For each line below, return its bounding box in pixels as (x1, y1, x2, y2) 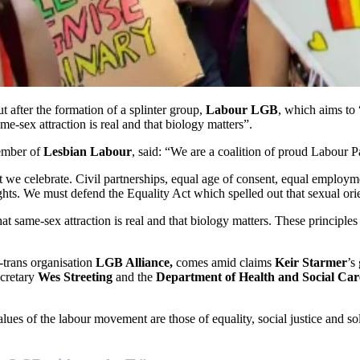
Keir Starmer (275, 256, 347, 270)
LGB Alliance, (96, 256, 173, 270)
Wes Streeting (38, 270, 112, 284)
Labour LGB (206, 103, 278, 117)
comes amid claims (173, 256, 275, 270)
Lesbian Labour (40, 145, 132, 159)
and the (112, 270, 156, 284)
